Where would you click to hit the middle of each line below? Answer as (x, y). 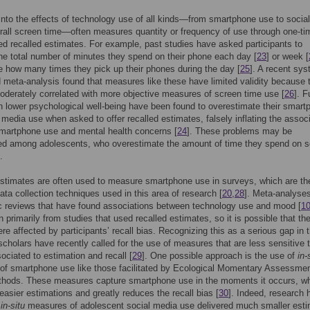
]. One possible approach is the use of (220, 256)
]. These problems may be (239, 131)
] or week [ (288, 56)
